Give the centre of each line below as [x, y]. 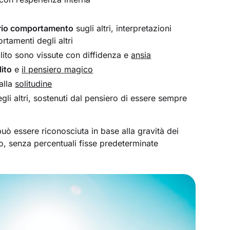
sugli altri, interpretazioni [123, 28]
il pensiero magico [57, 70]
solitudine [34, 84]
